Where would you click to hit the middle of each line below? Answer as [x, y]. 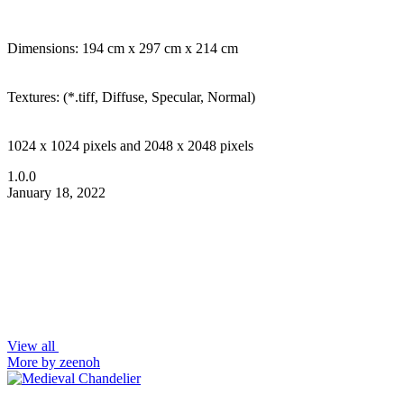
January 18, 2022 [56, 193]
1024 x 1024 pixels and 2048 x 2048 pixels [130, 146]
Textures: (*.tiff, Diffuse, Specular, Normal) [131, 97]
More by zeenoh [54, 363]
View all [33, 346]
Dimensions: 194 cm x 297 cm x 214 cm [123, 49]
